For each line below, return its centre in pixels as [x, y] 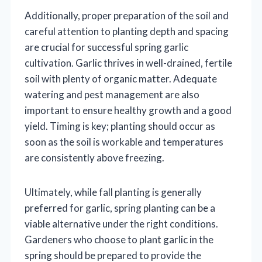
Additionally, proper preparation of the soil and [127, 16]
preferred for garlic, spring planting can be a [120, 208]
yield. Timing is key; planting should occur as [120, 126]
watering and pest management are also [112, 95]
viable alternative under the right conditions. [121, 224]
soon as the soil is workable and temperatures [124, 142]
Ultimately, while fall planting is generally [113, 192]
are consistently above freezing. [94, 158]
